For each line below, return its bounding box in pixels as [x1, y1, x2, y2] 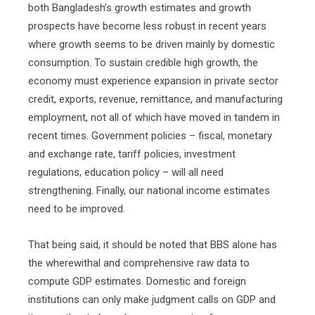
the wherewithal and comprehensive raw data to [28, 257, 250, 269]
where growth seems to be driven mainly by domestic [28, 38, 275, 51]
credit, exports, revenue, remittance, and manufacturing [28, 93, 283, 105]
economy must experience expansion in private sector [28, 75, 278, 87]
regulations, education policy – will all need [28, 166, 224, 179]
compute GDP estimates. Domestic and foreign [28, 275, 246, 288]
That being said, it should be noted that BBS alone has [28, 238, 277, 251]
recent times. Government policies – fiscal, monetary [28, 129, 272, 142]
